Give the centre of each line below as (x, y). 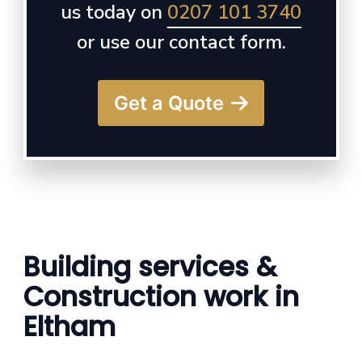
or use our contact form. (181, 42)
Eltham (69, 326)
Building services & (149, 267)
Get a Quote (168, 103)
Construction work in (161, 297)
